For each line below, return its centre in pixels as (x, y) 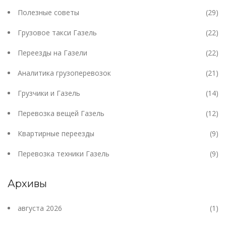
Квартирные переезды (56, 133)
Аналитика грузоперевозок (64, 73)
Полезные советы (48, 12)
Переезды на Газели (52, 52)
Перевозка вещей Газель (61, 113)
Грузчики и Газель (49, 93)
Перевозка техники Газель (64, 153)
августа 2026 (40, 208)
